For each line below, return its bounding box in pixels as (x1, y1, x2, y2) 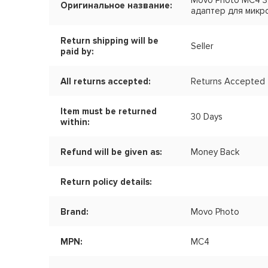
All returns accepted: (60, 76, 151, 87)
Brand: (60, 206, 89, 218)
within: (60, 117, 90, 128)
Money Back (191, 147, 240, 158)
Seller (191, 41, 214, 52)
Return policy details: (60, 176, 152, 188)
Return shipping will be (60, 35, 159, 47)
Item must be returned (60, 106, 157, 117)
